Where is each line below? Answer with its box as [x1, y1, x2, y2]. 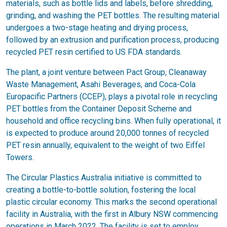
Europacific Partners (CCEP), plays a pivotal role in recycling [6, 92, 217, 101]
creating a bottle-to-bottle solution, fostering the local [6, 185, 196, 195]
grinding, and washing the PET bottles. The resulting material [6, 11, 219, 20]
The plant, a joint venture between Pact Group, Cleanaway [6, 67, 207, 77]
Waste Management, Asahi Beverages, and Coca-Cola [6, 80, 196, 89]
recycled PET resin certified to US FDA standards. [6, 47, 182, 57]
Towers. [6, 153, 34, 162]
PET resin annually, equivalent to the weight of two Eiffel [6, 140, 205, 150]
